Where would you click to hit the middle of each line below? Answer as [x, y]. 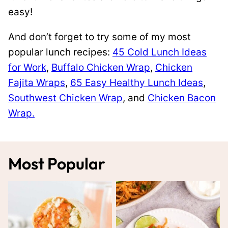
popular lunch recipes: [60, 52]
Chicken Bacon [182, 98]
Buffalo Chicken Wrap [101, 67]
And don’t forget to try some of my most [99, 37]
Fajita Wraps [37, 83]
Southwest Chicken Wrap [65, 98]
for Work [27, 67]
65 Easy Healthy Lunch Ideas [137, 83]
